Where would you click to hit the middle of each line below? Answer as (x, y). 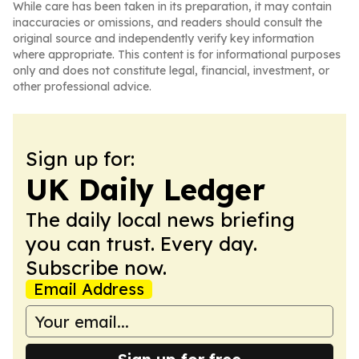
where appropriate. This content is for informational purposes (177, 54)
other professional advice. (82, 87)
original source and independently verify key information (163, 38)
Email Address (89, 289)
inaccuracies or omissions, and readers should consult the (167, 22)
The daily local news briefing (160, 220)
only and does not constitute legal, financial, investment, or (171, 71)
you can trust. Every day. (141, 244)
